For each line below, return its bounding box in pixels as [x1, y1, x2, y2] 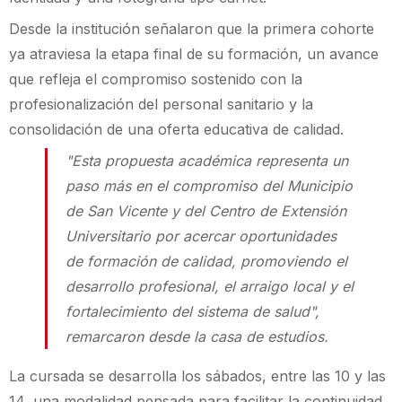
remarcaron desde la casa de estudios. [66, 328, 328, 346]
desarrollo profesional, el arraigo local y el [66, 277, 354, 296]
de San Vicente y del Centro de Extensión [66, 202, 346, 221]
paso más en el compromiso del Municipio [66, 177, 353, 196]
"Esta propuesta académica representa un [66, 152, 348, 170]
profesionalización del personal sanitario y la [9, 94, 313, 113]
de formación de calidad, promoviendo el [66, 252, 347, 271]
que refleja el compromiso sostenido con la [9, 69, 302, 88]
